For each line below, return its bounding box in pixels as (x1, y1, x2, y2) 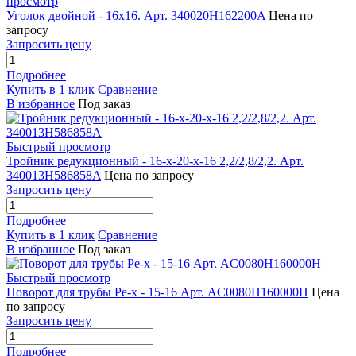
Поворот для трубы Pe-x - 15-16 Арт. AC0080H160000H (6, 285, 308, 300)
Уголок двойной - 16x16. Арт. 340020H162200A (6, 9, 265, 23)
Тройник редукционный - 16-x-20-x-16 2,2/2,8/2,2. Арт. (6, 154, 304, 168)
